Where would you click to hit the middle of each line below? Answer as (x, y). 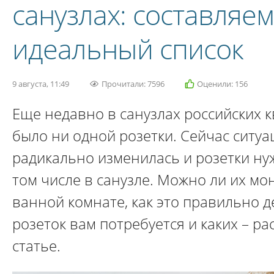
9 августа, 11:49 (41, 84)
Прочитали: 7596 (133, 84)
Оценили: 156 (222, 84)
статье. (36, 246)
